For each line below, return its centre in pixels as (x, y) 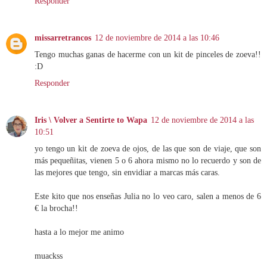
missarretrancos (63, 38)
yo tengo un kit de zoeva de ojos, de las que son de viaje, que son (148, 149)
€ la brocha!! (56, 208)
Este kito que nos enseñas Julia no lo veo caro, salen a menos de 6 (148, 196)
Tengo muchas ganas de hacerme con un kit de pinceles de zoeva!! (148, 55)
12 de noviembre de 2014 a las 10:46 (157, 38)
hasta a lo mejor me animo (79, 232)
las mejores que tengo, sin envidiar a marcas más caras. (127, 173)
